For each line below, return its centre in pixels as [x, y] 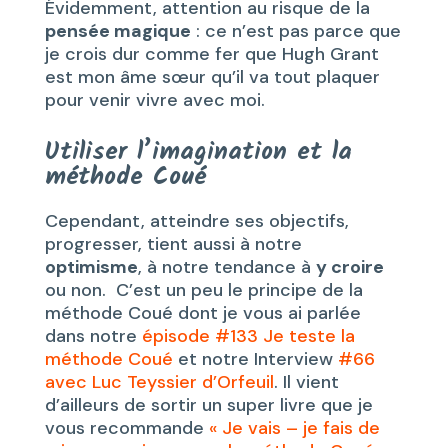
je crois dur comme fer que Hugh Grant [211, 53]
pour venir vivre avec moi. [154, 99]
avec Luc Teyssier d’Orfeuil [159, 381]
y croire [349, 266]
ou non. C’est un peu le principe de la [203, 289]
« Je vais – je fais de [294, 427]
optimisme [91, 266]
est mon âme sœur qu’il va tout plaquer [212, 76]
